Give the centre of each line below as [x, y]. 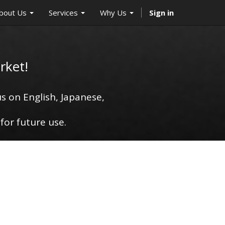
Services [63, 12]
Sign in [161, 12]
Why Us [113, 12]
